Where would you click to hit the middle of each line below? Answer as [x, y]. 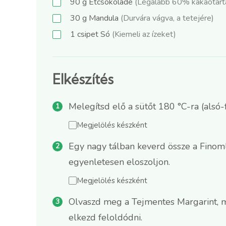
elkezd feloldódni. [105, 218]
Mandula [104, 18]
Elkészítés [83, 79]
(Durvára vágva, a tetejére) [167, 18]
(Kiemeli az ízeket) [144, 35]
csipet [88, 35]
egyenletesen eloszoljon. [119, 162]
